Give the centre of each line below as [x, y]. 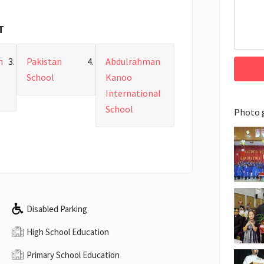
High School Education [68, 232]
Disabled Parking [57, 209]
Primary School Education [73, 255]
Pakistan [44, 62]
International [133, 93]
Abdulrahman [133, 62]
